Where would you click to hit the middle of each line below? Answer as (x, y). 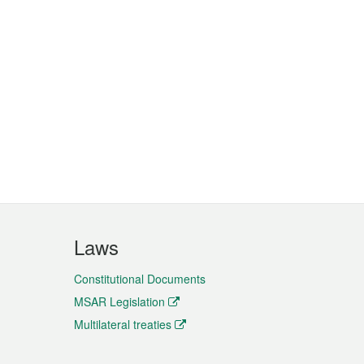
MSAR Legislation (119, 301)
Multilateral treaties (123, 324)
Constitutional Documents (140, 279)
